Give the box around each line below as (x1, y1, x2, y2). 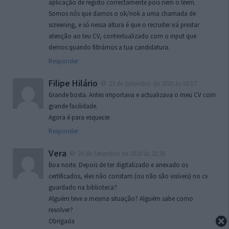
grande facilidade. (49, 102, 98, 111)
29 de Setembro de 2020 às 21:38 (76, 149, 165, 158)
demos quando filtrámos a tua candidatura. (49, 43, 170, 52)
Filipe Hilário (49, 77, 98, 89)
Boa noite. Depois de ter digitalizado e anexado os (49, 161, 188, 170)
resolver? (49, 205, 73, 215)
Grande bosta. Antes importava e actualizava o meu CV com (49, 90, 216, 100)
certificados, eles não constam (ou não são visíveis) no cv (49, 172, 208, 181)
